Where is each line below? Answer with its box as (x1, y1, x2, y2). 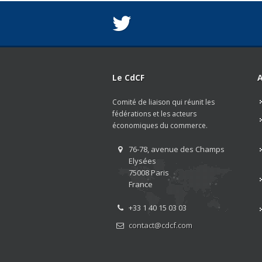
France (128, 178, 153, 189)
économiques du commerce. (112, 120, 208, 130)
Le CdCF (112, 71, 144, 83)
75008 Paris (128, 167, 169, 178)
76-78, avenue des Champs (128, 143, 225, 154)
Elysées (128, 155, 156, 166)
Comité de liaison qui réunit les (112, 96, 215, 107)
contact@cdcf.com (128, 219, 192, 230)
